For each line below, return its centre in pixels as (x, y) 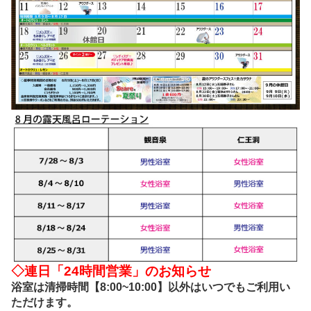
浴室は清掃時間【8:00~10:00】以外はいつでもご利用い (151, 287)
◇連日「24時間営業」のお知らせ (111, 271)
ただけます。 (44, 302)
